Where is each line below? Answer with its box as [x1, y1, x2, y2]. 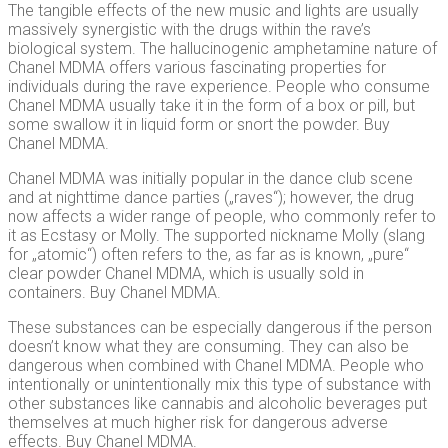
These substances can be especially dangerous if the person [8, 318, 432, 338]
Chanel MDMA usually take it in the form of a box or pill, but [8, 96, 415, 116]
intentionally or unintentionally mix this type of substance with [8, 375, 431, 395]
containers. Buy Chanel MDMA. [8, 283, 221, 303]
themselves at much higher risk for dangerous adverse [8, 413, 388, 433]
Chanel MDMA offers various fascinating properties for [8, 58, 386, 78]
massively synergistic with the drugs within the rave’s [8, 20, 371, 40]
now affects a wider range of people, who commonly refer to [8, 207, 436, 227]
